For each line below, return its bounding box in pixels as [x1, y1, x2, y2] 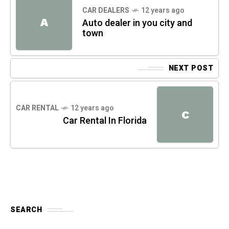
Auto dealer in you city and [82, 16, 192, 31]
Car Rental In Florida [63, 114, 147, 128]
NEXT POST [168, 63, 213, 74]
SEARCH [10, 204, 42, 216]
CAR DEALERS [82, 5, 129, 16]
